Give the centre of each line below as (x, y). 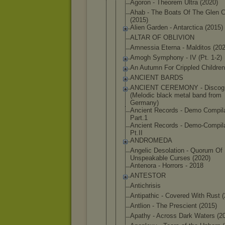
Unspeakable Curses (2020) (170, 158)
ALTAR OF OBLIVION (162, 37)
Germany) (144, 103)
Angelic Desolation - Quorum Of (176, 150)
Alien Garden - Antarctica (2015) (177, 27)
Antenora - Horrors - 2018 (167, 165)
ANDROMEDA (151, 140)
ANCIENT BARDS (157, 78)
